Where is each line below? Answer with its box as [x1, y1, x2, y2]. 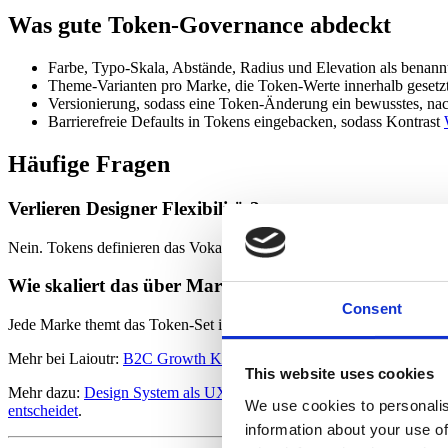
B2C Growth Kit [123, 350, 230, 368]
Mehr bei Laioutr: [8, 350, 123, 368]
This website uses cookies [244, 365, 434, 383]
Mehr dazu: [8, 384, 84, 402]
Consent [342, 299, 402, 317]
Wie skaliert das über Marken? [8, 275, 262, 297]
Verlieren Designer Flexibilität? [8, 197, 260, 219]
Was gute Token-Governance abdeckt [8, 12, 391, 39]
